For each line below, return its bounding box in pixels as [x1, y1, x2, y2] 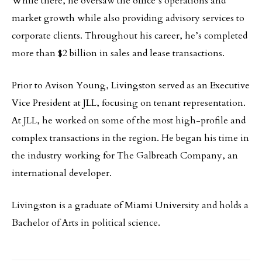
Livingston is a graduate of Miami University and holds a [12, 199, 249, 212]
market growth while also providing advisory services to [12, 12, 244, 25]
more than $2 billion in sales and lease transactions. [12, 47, 225, 60]
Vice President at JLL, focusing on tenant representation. [12, 96, 246, 110]
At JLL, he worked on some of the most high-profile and [12, 114, 246, 127]
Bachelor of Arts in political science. [12, 216, 160, 230]
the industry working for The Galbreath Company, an [12, 149, 238, 163]
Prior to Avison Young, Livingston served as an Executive [12, 79, 250, 92]
